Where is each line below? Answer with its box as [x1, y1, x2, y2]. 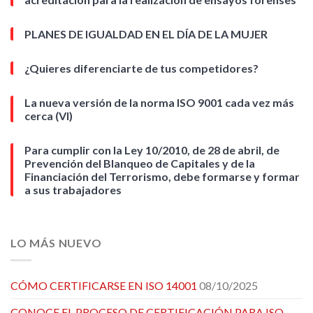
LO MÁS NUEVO [10, 236, 102, 250]
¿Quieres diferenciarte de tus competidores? [24, 61, 259, 75]
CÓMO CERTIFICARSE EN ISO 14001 [10, 279, 197, 292]
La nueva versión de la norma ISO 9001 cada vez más [24, 96, 294, 110]
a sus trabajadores [24, 183, 122, 197]
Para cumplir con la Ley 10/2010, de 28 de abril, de [24, 143, 279, 157]
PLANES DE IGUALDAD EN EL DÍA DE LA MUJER [24, 27, 268, 41]
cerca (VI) [24, 109, 73, 123]
